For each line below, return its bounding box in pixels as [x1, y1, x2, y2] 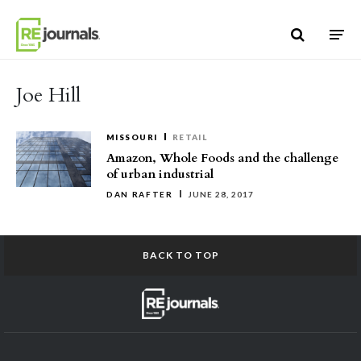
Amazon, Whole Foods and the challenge [106, 150, 338, 166]
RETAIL [172, 132, 208, 142]
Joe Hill [16, 81, 81, 109]
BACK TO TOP [142, 249, 219, 261]
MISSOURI [106, 132, 158, 142]
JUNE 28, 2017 [187, 189, 254, 199]
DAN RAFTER [106, 189, 173, 199]
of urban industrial [106, 166, 214, 182]
